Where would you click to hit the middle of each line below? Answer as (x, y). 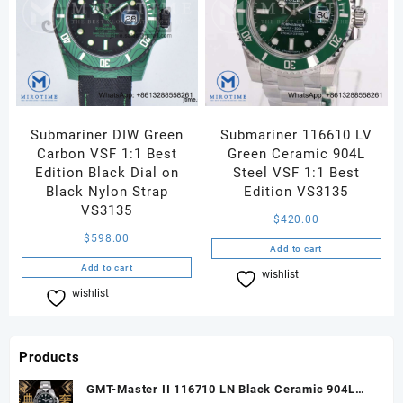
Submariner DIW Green (107, 134)
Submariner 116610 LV (296, 134)
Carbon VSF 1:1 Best (107, 153)
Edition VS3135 (296, 191)
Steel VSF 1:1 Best (296, 172)
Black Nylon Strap (107, 191)
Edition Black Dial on (107, 172)
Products (49, 358)
